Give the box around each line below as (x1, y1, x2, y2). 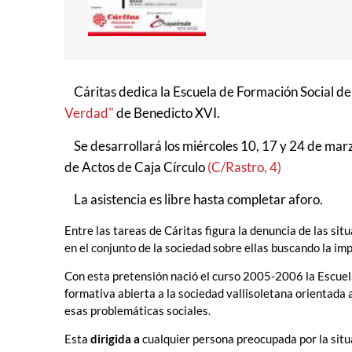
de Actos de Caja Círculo (64, 158, 207, 175)
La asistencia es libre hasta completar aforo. (64, 191, 323, 208)
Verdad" (64, 104, 114, 122)
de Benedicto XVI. (114, 104, 220, 122)
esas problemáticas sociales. (64, 302, 211, 317)
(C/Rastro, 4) (207, 158, 281, 175)
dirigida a (90, 332, 140, 346)
